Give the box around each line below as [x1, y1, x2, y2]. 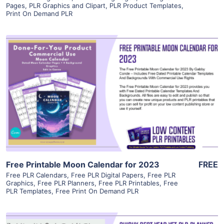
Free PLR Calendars [6, 171, 67, 179]
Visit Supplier [85, 102, 138, 112]
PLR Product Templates [109, 1, 181, 10]
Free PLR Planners [37, 179, 94, 187]
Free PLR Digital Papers [71, 171, 143, 179]
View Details [87, 73, 137, 84]
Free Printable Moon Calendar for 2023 [6, 159, 159, 170]
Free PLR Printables [98, 179, 159, 187]
